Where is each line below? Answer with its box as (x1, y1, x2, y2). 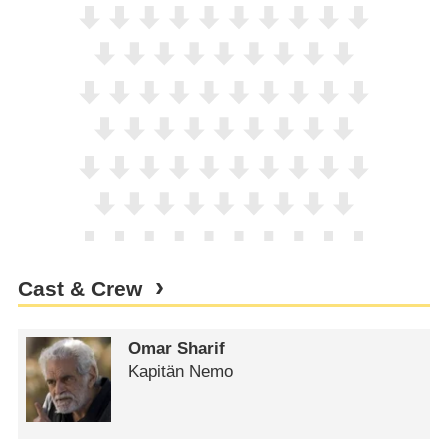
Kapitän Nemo (128, 362, 234, 382)
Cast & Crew (17, 277, 142, 302)
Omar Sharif (128, 339, 226, 359)
